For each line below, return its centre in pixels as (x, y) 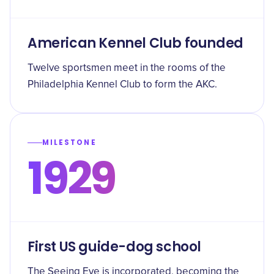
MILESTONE (69, 143)
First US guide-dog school (115, 247)
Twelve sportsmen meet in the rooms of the (127, 68)
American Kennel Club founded (135, 43)
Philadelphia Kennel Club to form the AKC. (122, 85)
